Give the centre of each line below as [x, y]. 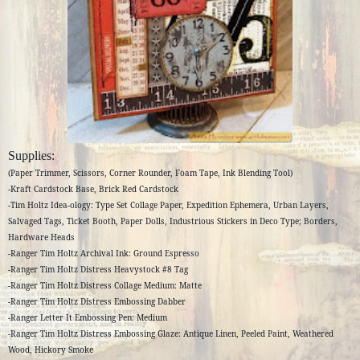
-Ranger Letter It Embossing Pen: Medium [88, 317]
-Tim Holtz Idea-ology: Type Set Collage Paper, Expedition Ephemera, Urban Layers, [168, 205]
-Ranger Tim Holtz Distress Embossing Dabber [97, 301]
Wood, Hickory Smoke [51, 349]
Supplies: [31, 155]
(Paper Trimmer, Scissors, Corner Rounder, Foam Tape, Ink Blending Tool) [150, 172]
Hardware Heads [41, 237]
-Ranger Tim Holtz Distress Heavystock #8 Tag [98, 269]
